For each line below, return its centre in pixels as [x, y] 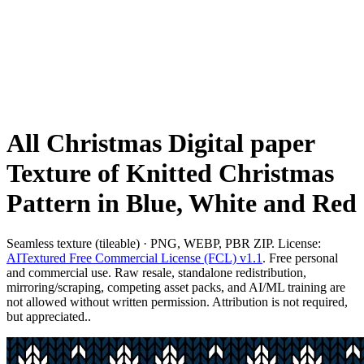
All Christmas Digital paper [160, 143]
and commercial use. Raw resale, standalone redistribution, [156, 272]
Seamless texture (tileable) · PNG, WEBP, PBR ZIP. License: [164, 243]
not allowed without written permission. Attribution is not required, [177, 301]
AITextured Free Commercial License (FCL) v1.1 [134, 258]
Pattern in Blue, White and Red [182, 204]
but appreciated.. [49, 316]
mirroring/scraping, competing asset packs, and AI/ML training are [176, 287]
